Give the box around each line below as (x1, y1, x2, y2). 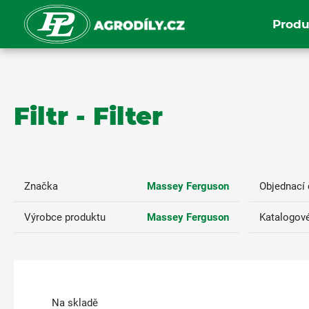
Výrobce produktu (24, 211, 106, 223)
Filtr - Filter (14, 101, 163, 131)
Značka (24, 180, 58, 192)
